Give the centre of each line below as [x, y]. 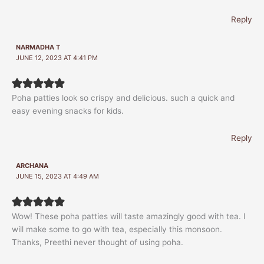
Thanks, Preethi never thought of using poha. [98, 242]
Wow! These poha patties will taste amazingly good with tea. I [129, 217]
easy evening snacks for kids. [68, 111]
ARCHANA [32, 166]
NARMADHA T [38, 47]
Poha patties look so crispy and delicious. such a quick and [123, 98]
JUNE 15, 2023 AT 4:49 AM [58, 176]
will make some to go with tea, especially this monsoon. [117, 230]
